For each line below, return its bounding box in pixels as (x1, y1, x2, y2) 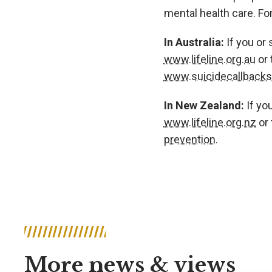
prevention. (163, 132, 218, 146)
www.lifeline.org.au (163, 52, 256, 66)
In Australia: (163, 35, 224, 49)
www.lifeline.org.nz (163, 115, 256, 129)
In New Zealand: (163, 98, 244, 112)
